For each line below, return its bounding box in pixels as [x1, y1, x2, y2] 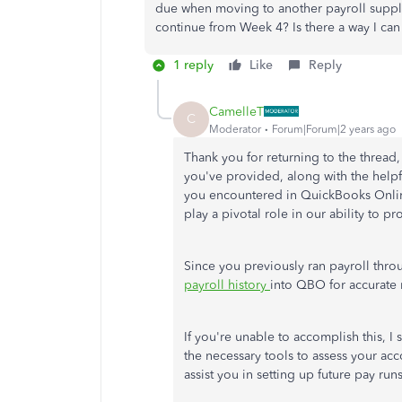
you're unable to [195, 329, 290, 345]
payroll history [184, 277, 270, 293]
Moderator [209, 122, 261, 135]
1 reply [173, 57, 214, 73]
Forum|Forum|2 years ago [272, 122, 396, 135]
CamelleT [209, 103, 264, 119]
